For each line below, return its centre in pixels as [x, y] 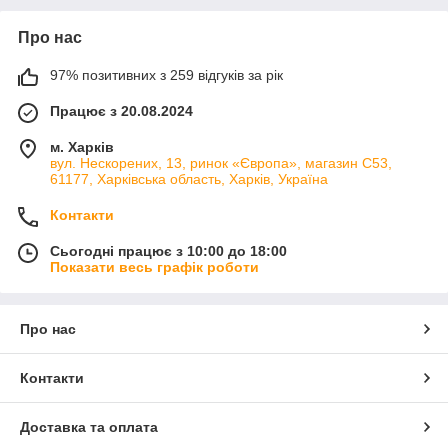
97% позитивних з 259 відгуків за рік [166, 75]
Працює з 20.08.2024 [121, 111]
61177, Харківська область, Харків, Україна [189, 179]
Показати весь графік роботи [154, 267]
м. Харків [82, 147]
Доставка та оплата [89, 427]
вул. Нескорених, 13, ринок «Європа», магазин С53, [221, 163]
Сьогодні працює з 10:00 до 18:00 [168, 251]
